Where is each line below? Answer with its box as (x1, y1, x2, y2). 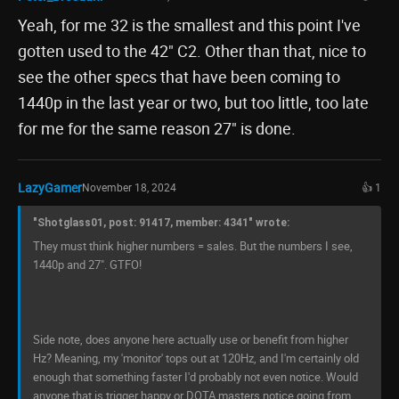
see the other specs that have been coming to (18, 65, 340, 87)
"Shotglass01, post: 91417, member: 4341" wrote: (33, 216, 289, 229)
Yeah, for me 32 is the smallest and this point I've (18, 13, 361, 36)
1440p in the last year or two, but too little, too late (18, 91, 369, 113)
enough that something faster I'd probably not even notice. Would (33, 368, 358, 385)
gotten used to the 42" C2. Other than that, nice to (18, 39, 366, 61)
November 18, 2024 (82, 179, 176, 194)
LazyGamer (18, 178, 82, 196)
